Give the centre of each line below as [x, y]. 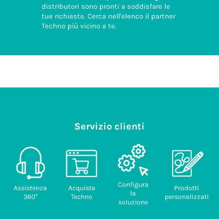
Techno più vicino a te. [79, 26]
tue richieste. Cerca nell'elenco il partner [109, 16]
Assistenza [30, 188]
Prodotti [186, 188]
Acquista [82, 188]
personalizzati [186, 197]
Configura [133, 185]
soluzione [133, 202]
